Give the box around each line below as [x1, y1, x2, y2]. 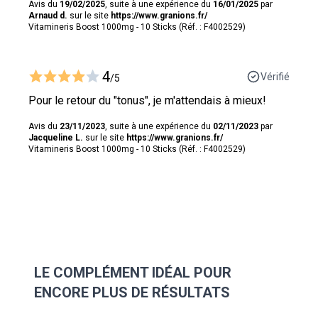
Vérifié [261, 70, 290, 82]
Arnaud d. [28, 10, 67, 21]
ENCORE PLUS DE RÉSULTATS [34, 283, 230, 301]
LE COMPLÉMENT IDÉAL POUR [34, 263, 231, 281]
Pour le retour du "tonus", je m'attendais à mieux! [28, 93, 266, 107]
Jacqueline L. [28, 132, 83, 143]
